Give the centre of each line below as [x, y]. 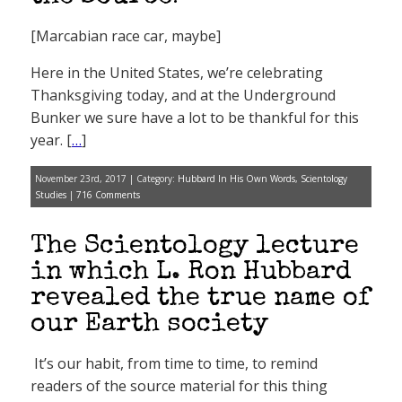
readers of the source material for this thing [179, 386]
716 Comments [108, 195]
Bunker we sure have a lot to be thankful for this [195, 118]
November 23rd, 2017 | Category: [106, 179]
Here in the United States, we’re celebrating [177, 73]
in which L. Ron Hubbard [191, 273]
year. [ [51, 140]
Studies [51, 195]
